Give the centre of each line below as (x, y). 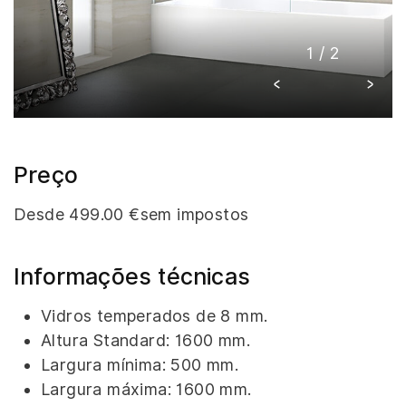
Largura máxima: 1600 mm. (146, 389)
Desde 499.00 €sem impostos (131, 214)
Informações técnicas (132, 276)
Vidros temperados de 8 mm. (154, 316)
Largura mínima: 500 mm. (140, 365)
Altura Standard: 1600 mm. (145, 340)
